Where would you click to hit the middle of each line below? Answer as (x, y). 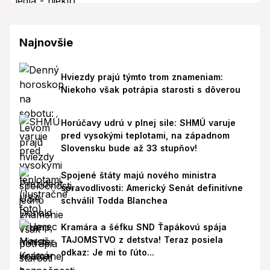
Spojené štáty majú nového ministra (138, 175)
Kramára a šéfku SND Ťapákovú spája (143, 227)
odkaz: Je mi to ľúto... (107, 253)
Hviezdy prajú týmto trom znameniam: (142, 77)
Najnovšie (46, 42)
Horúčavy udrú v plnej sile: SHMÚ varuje (148, 123)
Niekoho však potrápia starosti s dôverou (150, 90)
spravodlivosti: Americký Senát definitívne (152, 187)
